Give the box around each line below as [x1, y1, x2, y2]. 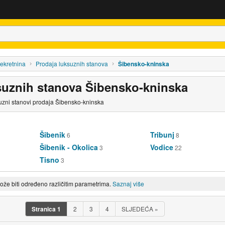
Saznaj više [113, 179, 144, 188]
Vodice [150, 142, 173, 152]
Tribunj [150, 129, 174, 140]
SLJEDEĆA [122, 204, 155, 213]
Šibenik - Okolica [40, 142, 98, 152]
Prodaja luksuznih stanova [35, 59, 108, 68]
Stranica [32, 204, 56, 213]
